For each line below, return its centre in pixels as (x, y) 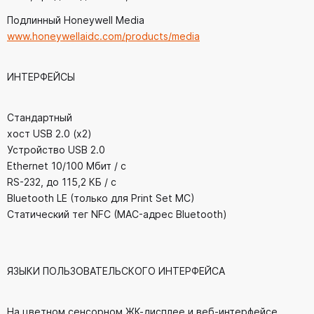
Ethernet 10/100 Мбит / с (67, 166)
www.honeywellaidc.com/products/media (103, 36)
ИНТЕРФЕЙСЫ (41, 77)
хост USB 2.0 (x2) (49, 134)
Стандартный (40, 118)
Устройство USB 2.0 (56, 150)
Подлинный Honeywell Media (76, 20)
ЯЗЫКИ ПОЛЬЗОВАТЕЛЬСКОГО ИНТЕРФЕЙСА (116, 271)
